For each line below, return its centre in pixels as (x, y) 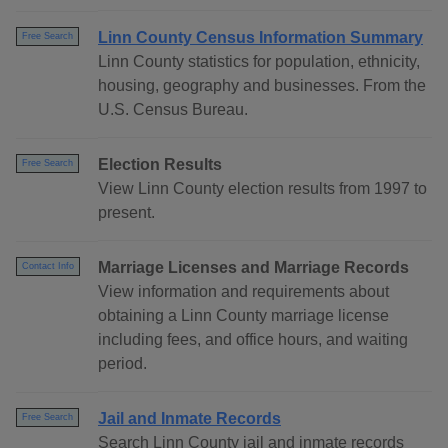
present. (126, 213)
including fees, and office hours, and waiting (253, 340)
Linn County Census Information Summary (260, 38)
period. (122, 364)
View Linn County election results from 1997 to (262, 189)
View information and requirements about (243, 292)
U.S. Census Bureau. (173, 110)
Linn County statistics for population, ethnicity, (259, 62)
